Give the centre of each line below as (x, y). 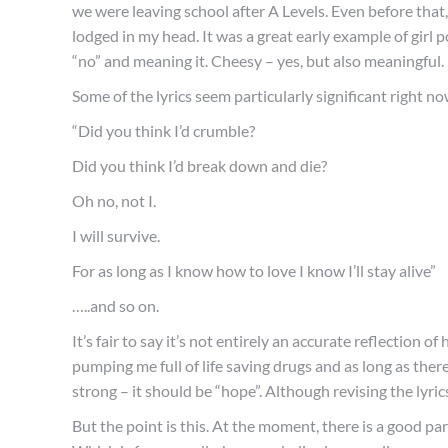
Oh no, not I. (114, 200)
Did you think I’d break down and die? (199, 165)
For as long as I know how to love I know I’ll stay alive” (254, 270)
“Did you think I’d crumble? (163, 130)
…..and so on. (115, 305)
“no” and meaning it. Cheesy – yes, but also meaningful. (258, 60)
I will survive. (116, 235)
